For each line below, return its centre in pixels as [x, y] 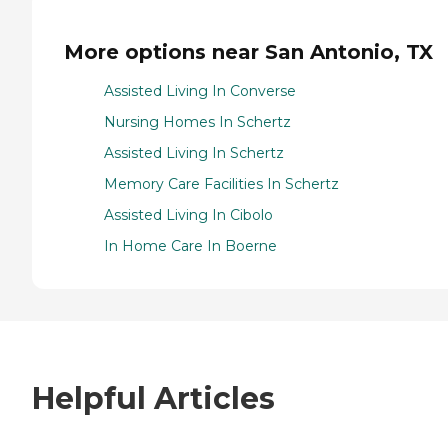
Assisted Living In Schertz [194, 152]
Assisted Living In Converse [200, 90]
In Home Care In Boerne [190, 245]
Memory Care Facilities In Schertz [221, 183]
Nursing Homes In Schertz [197, 121]
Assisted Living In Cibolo [188, 214]
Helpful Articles [153, 399]
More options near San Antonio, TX [248, 51]
